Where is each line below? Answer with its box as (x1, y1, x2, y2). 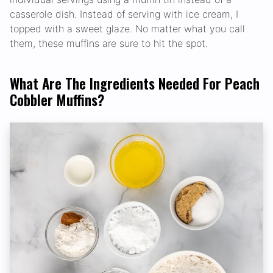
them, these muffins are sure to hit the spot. (10, 37, 208, 50)
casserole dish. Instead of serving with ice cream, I (10, 8, 238, 21)
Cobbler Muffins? (10, 89, 104, 111)
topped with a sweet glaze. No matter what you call (10, 23, 245, 35)
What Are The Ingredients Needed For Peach (10, 73, 260, 94)
